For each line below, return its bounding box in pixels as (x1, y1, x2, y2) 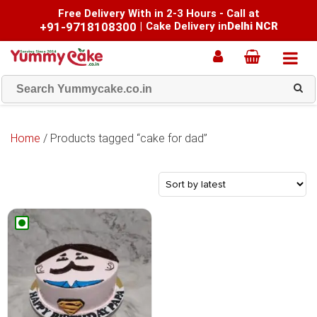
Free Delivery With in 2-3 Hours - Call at (57, 7, 260, 20)
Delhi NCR (226, 20, 278, 33)
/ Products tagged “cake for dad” (40, 132, 207, 145)
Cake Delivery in (145, 20, 227, 33)
